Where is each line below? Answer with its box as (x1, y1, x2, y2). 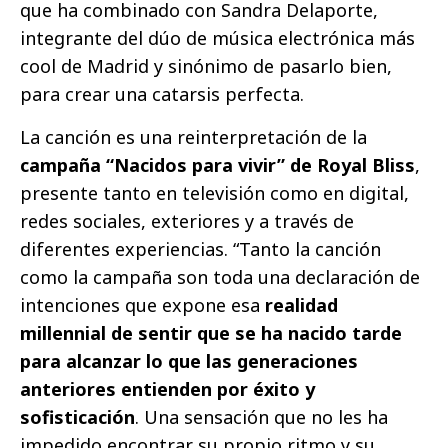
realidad (265, 293, 338, 318)
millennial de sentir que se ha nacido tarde (20, 321, 402, 346)
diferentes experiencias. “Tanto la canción (20, 237, 381, 262)
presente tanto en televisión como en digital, (20, 181, 409, 206)
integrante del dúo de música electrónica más (20, 26, 415, 51)
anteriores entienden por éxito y (20, 377, 315, 402)
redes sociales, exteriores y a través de (20, 209, 354, 234)
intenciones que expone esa (20, 293, 265, 318)
